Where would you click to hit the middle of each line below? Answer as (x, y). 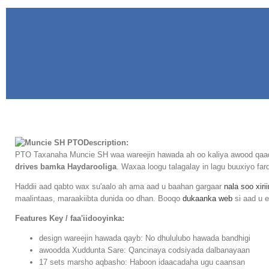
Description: (106, 143)
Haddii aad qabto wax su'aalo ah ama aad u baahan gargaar (119, 187)
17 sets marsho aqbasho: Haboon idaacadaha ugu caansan (142, 262)
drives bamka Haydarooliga (66, 167)
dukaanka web (207, 199)
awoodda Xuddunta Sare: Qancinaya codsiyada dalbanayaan (144, 250)
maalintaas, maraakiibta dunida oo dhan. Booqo (99, 199)
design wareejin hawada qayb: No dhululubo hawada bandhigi (145, 238)
